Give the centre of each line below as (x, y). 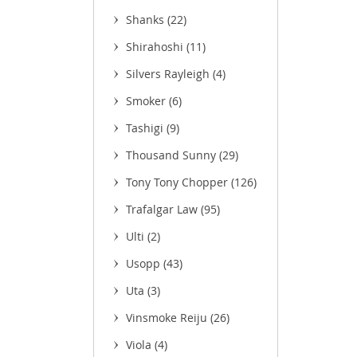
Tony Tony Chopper (178, 182)
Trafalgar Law (163, 209)
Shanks (147, 20)
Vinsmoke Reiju (168, 318)
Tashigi (146, 128)
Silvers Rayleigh (169, 74)
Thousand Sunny (173, 155)
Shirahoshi (156, 47)
